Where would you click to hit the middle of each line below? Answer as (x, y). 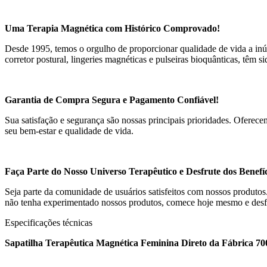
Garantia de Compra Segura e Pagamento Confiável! (112, 100)
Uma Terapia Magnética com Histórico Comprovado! (112, 28)
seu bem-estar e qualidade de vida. (69, 131)
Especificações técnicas (49, 222)
